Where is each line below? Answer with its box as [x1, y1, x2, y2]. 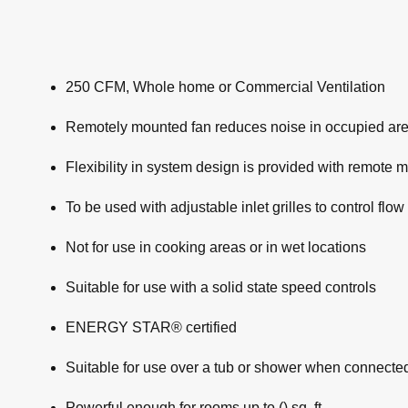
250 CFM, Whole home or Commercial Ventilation [66, 79, 385, 96]
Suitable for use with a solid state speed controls [66, 280, 376, 296]
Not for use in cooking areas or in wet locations [66, 240, 366, 256]
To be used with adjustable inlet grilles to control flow [66, 199, 404, 216]
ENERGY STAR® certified [66, 320, 237, 336]
